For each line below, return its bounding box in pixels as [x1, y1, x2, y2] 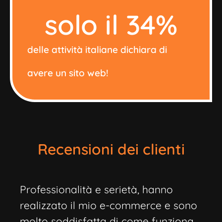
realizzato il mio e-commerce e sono [20, 198, 197, 212]
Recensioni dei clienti [37, 139, 185, 159]
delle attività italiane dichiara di [27, 43, 167, 55]
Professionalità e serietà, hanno [20, 182, 173, 196]
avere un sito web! [27, 66, 109, 79]
